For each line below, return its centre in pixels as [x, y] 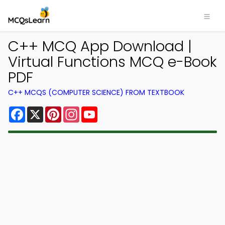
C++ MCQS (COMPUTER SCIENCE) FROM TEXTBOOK [96, 92]
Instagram [100, 110]
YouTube [115, 110]
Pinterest [79, 110]
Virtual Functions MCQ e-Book [113, 62]
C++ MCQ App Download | [100, 46]
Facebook [45, 110]
